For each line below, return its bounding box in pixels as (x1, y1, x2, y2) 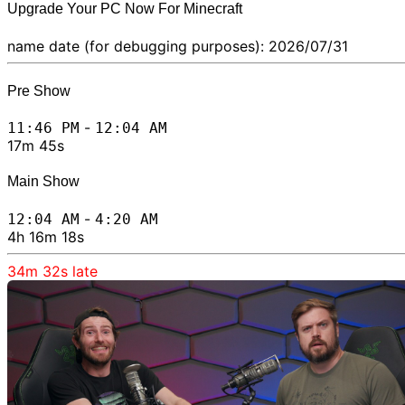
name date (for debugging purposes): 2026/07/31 (7, 36, 348, 55)
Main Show (7, 174, 80, 190)
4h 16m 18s (7, 227, 84, 246)
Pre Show (7, 82, 71, 99)
